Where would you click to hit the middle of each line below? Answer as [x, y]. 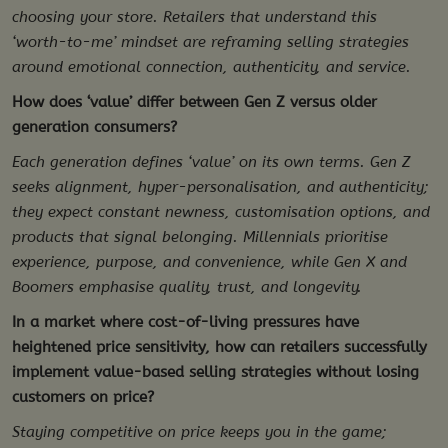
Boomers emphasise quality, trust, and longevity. [187, 287]
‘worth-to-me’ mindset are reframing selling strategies [210, 42]
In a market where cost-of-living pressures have [185, 322]
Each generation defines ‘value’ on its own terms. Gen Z [211, 162]
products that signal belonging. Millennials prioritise [200, 237]
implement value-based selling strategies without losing [215, 372]
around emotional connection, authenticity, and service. [211, 67]
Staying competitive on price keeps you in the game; [199, 432]
